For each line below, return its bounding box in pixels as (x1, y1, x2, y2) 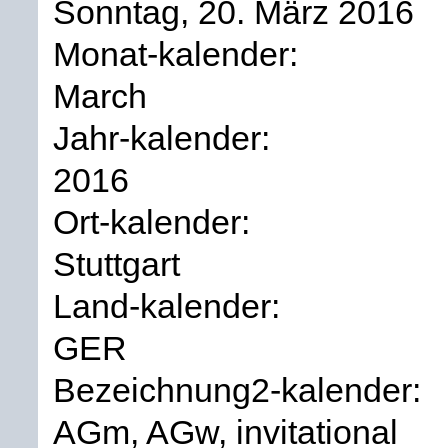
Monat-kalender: (53, 34, 307, 73)
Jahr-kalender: (53, 118, 279, 157)
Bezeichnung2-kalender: (53, 370, 430, 409)
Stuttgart (53, 244, 180, 283)
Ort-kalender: (53, 202, 259, 241)
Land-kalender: (53, 286, 289, 325)
